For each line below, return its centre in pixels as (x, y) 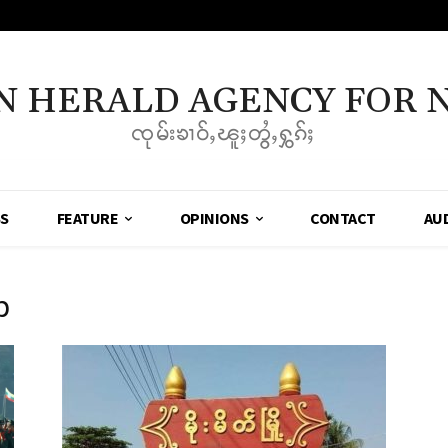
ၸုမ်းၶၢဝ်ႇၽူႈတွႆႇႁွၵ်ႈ (224, 133)
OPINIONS (214, 218)
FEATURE (87, 218)
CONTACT (343, 218)
